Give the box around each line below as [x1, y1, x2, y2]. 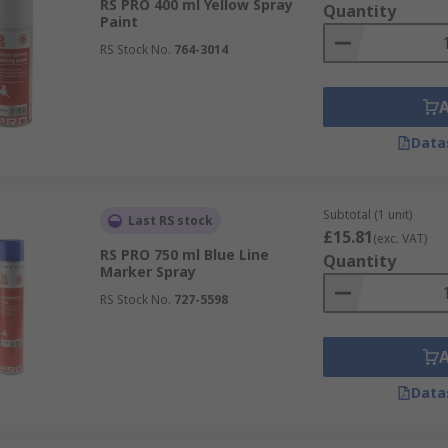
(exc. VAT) [372, 230, 427, 247]
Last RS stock [127, 212, 213, 229]
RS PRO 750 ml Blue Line [99, 245, 269, 264]
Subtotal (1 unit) [322, 206, 412, 223]
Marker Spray [99, 262, 196, 281]
